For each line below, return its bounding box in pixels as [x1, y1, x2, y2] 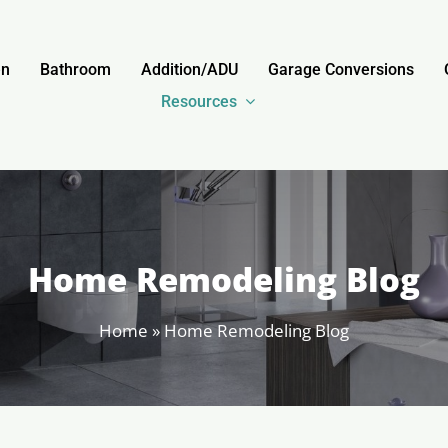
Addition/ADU [140, 59, 238, 79]
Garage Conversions [267, 59, 414, 79]
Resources [160, 91, 237, 111]
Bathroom [39, 59, 111, 79]
